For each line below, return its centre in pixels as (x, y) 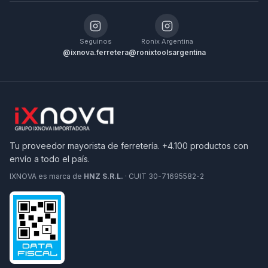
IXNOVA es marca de (47, 176)
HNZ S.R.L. (103, 176)
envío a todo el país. (50, 159)
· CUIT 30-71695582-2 (164, 176)
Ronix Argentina (167, 41)
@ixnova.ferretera (95, 52)
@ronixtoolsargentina (167, 52)
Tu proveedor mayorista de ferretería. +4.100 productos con (129, 146)
